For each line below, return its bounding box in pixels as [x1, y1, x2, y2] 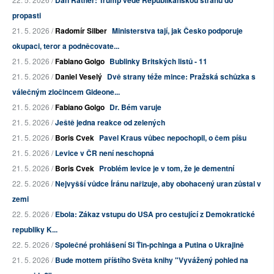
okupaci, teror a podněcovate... [12, 40, 119, 52]
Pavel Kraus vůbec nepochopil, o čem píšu [99, 132, 246, 144]
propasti [12, 10, 41, 21]
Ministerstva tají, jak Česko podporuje [112, 25, 243, 37]
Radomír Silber [55, 25, 107, 37]
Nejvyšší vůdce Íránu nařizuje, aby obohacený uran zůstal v [55, 178, 261, 190]
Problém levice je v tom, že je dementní [99, 163, 234, 174]
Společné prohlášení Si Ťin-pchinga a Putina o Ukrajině [55, 239, 244, 251]
